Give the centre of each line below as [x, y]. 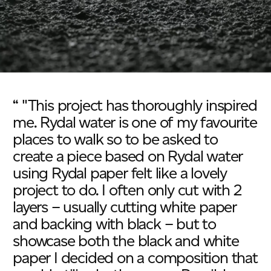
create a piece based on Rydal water [128, 156]
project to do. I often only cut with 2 [127, 190]
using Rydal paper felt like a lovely [120, 173]
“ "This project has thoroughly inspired [135, 105]
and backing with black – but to [114, 224]
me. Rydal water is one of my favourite [135, 122]
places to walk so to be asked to [115, 139]
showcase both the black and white [126, 240]
